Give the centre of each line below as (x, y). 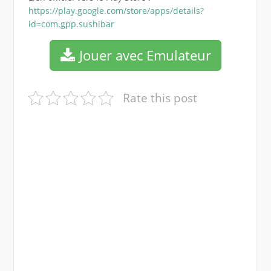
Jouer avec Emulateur (143, 55)
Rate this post (160, 98)
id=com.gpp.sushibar (71, 24)
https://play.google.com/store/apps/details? (116, 11)
